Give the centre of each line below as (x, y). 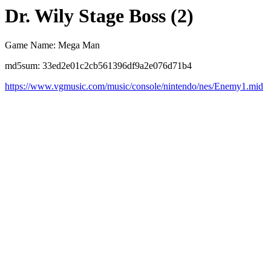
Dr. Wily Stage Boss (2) (99, 16)
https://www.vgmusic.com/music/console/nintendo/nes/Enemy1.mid (134, 87)
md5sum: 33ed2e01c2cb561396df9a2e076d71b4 (98, 66)
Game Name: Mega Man (52, 45)
